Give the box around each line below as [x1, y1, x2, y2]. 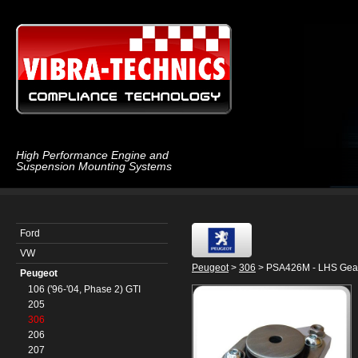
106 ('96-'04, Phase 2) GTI [28, 284, 141, 295]
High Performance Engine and [16, 149, 169, 161]
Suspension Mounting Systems [16, 160, 172, 173]
